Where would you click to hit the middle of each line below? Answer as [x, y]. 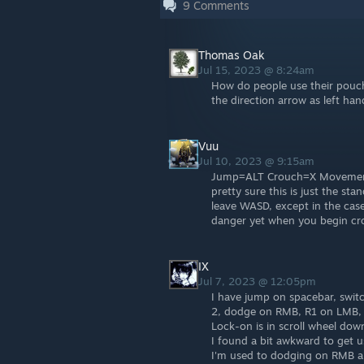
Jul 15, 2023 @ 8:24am [258, 70]
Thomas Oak [232, 55]
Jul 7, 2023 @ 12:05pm [259, 281]
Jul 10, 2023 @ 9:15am [258, 161]
